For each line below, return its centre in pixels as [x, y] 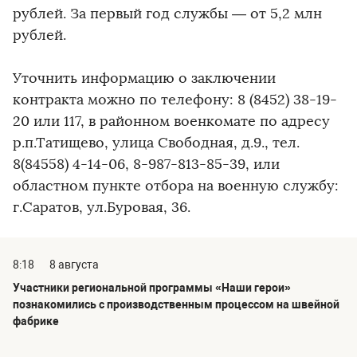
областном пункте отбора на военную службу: [176, 186]
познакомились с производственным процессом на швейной [176, 304]
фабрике [36, 321]
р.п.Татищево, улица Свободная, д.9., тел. [156, 143]
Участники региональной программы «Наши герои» [152, 288]
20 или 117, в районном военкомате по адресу [171, 121]
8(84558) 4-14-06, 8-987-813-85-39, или [146, 164]
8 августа [74, 265]
